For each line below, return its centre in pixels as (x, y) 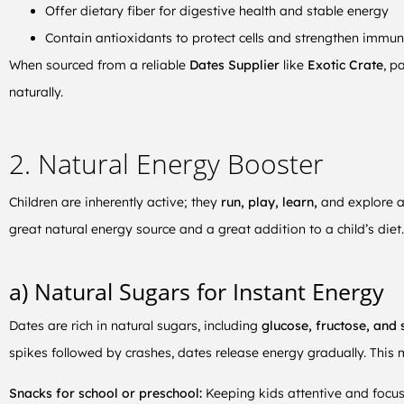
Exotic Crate (345, 64)
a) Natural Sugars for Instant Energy (197, 291)
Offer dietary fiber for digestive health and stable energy (217, 10)
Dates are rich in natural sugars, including (135, 326)
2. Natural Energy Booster (166, 163)
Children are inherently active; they (113, 202)
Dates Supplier (234, 64)
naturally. (36, 92)
